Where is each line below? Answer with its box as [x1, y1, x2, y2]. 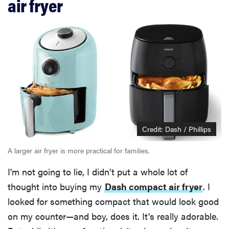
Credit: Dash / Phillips [142, 123, 211, 134]
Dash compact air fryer [105, 179, 202, 193]
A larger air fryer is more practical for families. [8, 145, 150, 155]
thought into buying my [8, 179, 104, 193]
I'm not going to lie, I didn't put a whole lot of [8, 165, 188, 178]
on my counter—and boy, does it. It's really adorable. [8, 209, 218, 222]
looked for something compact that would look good [8, 194, 219, 208]
